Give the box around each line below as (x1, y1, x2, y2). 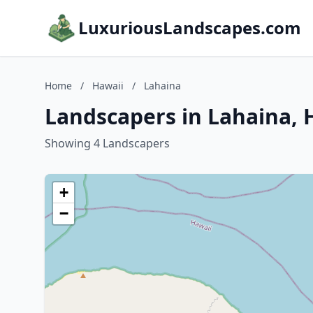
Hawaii (92, 79, 124, 92)
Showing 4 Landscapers (45, 136, 170, 151)
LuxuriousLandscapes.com (78, 16, 301, 39)
